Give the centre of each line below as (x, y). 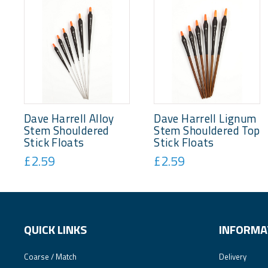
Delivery (233, 256)
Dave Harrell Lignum (205, 118)
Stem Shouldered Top (207, 130)
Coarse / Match (50, 256)
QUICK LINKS (55, 229)
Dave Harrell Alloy (69, 118)
